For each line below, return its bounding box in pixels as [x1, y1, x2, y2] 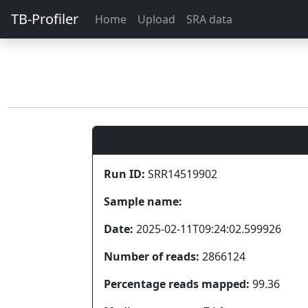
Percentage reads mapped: [104, 276, 250, 291]
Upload [137, 12, 175, 27]
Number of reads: [104, 249, 199, 264]
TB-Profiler [11, 10, 78, 28]
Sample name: [104, 194, 182, 209]
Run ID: [104, 166, 145, 181]
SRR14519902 [145, 166, 217, 181]
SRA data [186, 12, 232, 27]
